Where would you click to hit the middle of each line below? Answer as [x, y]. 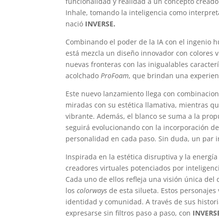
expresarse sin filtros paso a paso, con [129, 213]
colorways [92, 191]
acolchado [83, 76]
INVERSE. [99, 24]
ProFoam [115, 76]
